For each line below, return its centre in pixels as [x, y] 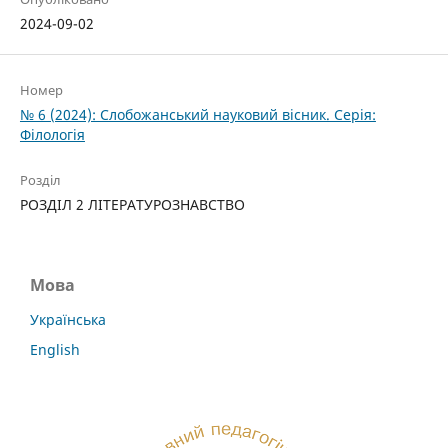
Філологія [52, 134]
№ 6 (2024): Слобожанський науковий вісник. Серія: [197, 114]
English [55, 349]
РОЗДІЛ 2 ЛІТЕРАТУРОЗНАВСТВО [132, 204]
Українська [68, 319]
